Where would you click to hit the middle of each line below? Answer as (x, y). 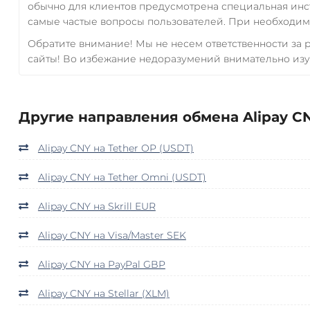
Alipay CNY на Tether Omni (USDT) (122, 177)
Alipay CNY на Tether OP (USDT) (116, 148)
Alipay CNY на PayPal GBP (101, 264)
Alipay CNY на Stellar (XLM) (103, 293)
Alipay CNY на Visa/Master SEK (112, 235)
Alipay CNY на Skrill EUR (97, 206)
